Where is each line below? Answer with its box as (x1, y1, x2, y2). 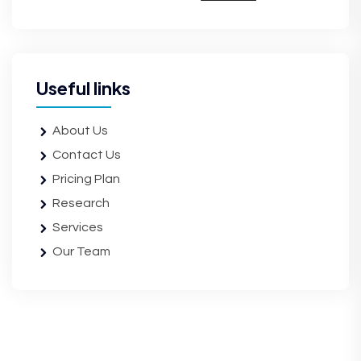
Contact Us (52, 148, 121, 161)
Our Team (52, 245, 110, 258)
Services (52, 221, 103, 234)
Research (52, 197, 110, 210)
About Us (52, 124, 108, 137)
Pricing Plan (52, 172, 120, 185)
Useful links (36, 77, 131, 99)
